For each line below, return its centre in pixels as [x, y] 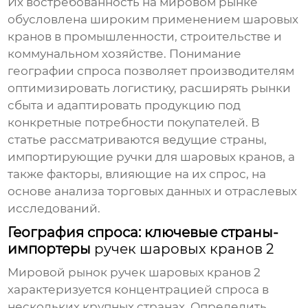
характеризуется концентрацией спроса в [139, 290]
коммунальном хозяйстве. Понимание [125, 54]
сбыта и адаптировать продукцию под [124, 106]
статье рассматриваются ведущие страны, [137, 140]
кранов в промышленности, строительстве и [145, 37]
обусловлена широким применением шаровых [153, 20]
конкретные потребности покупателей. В [134, 123]
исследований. [54, 209]
